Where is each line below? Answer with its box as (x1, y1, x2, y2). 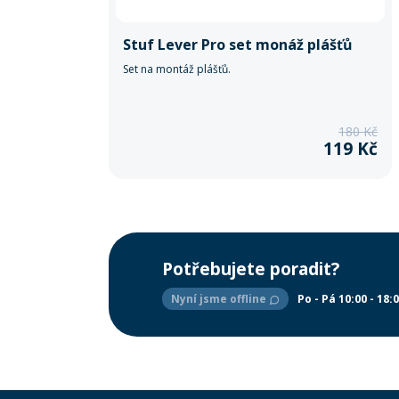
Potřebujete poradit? (162, 257, 339, 281)
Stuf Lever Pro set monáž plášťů (123, 35, 353, 54)
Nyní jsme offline (171, 291, 269, 306)
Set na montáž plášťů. (123, 61, 231, 77)
